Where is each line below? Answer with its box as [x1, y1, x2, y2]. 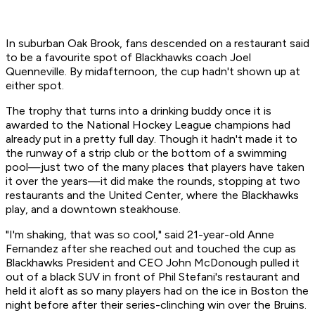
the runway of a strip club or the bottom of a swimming [6, 146, 287, 160]
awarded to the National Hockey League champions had [6, 118, 290, 132]
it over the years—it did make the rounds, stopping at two [6, 174, 300, 188]
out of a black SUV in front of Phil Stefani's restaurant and [6, 270, 300, 284]
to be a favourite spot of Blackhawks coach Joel [6, 51, 251, 65]
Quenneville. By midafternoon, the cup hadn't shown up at [6, 65, 300, 79]
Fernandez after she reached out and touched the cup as [6, 242, 296, 256]
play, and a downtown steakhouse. [6, 202, 181, 217]
